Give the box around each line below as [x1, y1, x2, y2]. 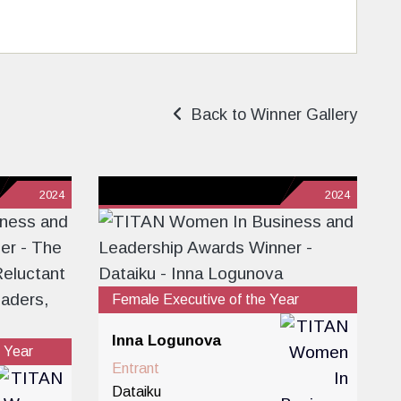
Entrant [112, 361, 160, 376]
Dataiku [112, 384, 162, 399]
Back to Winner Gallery [183, 106, 358, 124]
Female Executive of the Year [112, 292, 300, 307]
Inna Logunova [112, 332, 222, 349]
